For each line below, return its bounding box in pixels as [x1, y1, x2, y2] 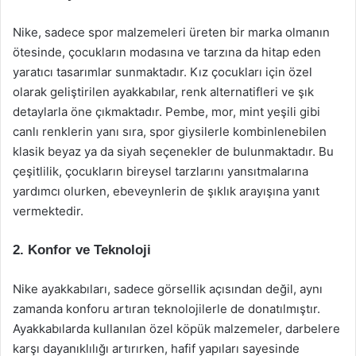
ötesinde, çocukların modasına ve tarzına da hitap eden [13, 44, 321, 60]
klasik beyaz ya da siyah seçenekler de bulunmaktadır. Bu [13, 144, 334, 159]
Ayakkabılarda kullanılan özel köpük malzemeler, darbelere [13, 321, 340, 336]
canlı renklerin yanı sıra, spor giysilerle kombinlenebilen [13, 124, 327, 139]
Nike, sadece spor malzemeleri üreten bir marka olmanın [13, 25, 330, 40]
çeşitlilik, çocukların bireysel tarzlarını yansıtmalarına [13, 164, 308, 179]
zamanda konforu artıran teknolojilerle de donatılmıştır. [13, 301, 320, 316]
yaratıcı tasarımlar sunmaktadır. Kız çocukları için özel [13, 64, 312, 79]
